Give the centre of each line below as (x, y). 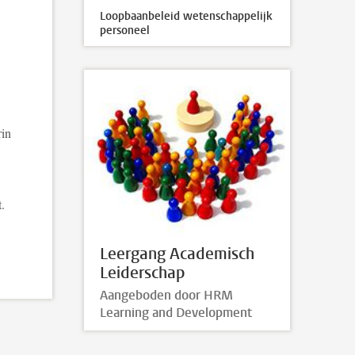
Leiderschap (142, 273)
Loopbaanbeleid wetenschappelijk (186, 16)
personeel (125, 31)
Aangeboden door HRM (166, 296)
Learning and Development (176, 313)
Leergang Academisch (177, 254)
